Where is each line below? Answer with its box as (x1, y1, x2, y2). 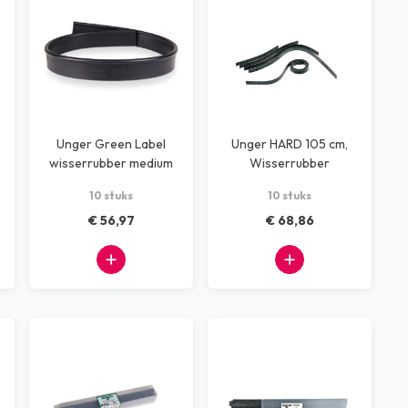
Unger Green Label (56, 136, 166, 152)
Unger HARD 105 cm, (231, 136, 348, 152)
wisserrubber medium (49, 155, 173, 171)
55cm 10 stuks (71, 174, 151, 190)
